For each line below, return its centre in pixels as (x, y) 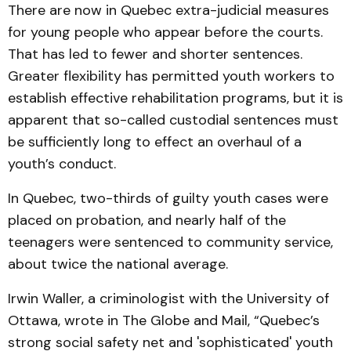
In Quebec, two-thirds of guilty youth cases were (168, 198)
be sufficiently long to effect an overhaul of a (155, 142)
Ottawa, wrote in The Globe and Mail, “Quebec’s (164, 320)
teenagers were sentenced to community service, (170, 242)
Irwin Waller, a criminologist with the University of (168, 299)
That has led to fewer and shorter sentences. (155, 54)
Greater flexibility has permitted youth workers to (171, 76)
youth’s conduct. (62, 164)
